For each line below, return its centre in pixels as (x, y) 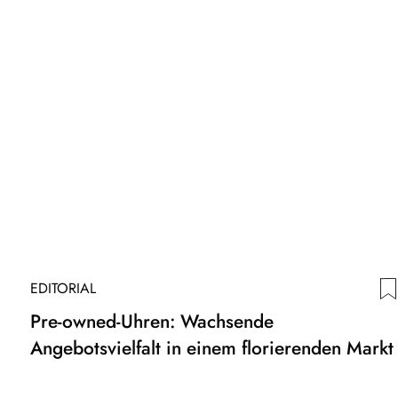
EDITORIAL (63, 288)
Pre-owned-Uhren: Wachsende (152, 321)
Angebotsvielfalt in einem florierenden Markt (212, 348)
